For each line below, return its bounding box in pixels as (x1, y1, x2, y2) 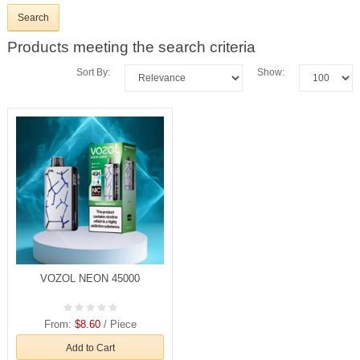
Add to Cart (65, 342, 115, 354)
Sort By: (76, 67, 110, 79)
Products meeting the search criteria (7, 39, 256, 56)
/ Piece (100, 318, 137, 331)
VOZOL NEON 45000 (40, 272, 140, 285)
